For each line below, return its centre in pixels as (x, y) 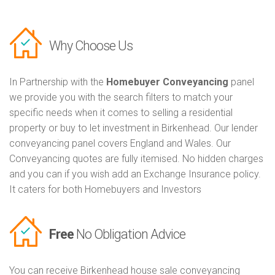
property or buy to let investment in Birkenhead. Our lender (134, 128)
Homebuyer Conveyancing (167, 82)
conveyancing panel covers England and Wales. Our (120, 144)
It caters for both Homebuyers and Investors (105, 190)
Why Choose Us (91, 46)
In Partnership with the (58, 82)
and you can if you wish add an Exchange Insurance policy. (135, 174)
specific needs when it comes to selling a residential (121, 113)
